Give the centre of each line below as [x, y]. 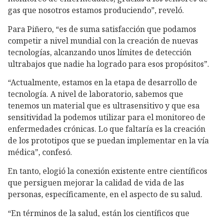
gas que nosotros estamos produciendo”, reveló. [96, 10]
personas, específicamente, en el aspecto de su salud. [105, 194]
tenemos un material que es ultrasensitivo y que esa [104, 106]
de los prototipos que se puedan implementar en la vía [108, 141]
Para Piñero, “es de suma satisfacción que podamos [102, 29]
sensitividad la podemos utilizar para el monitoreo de [107, 117]
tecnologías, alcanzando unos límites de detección [100, 52]
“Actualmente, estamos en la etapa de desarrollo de [102, 83]
